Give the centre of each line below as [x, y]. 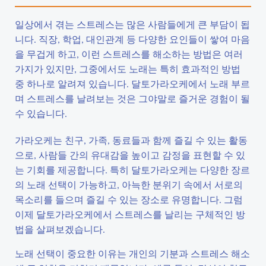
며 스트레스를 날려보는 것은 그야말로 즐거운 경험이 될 [132, 98]
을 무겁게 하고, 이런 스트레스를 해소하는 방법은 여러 [129, 54]
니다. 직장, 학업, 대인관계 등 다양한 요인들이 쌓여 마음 [132, 39]
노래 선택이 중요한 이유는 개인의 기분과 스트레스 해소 [132, 253]
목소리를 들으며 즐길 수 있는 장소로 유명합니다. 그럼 [129, 199]
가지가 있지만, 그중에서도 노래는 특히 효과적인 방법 [128, 69]
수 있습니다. [41, 113]
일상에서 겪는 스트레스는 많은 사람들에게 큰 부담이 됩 [132, 24]
